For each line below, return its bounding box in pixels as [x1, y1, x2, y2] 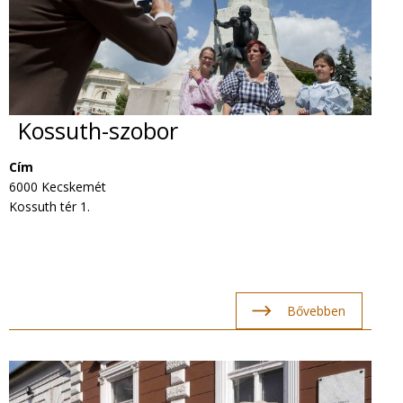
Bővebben [286, 301, 345, 319]
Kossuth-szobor [18, 114, 178, 146]
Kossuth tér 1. [9, 198, 90, 216]
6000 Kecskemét [9, 178, 106, 196]
